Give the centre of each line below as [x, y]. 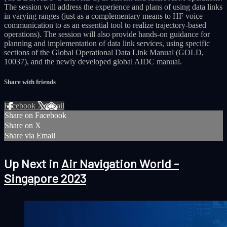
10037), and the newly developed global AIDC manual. [93, 62]
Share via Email [30, 135]
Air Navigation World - [120, 163]
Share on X [23, 125]
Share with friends [30, 82]
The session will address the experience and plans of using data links [113, 7]
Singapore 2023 [45, 178]
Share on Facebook [35, 115]
